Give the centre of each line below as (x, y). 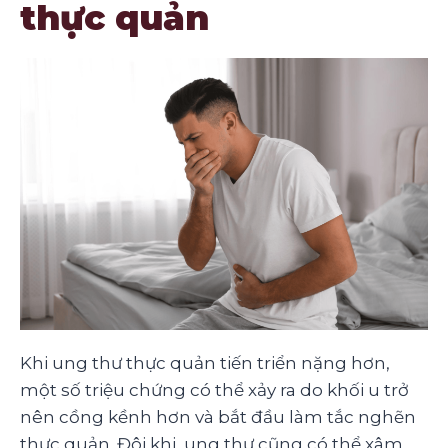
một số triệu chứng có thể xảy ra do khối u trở (214, 389)
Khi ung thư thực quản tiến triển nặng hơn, (205, 362)
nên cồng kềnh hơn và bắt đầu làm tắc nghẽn (218, 416)
